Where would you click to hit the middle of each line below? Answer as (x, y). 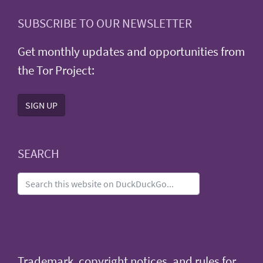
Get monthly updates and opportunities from (131, 51)
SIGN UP (41, 105)
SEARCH (38, 154)
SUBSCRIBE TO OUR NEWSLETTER (105, 23)
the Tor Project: (56, 70)
